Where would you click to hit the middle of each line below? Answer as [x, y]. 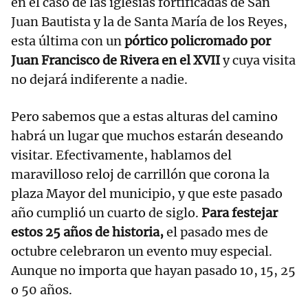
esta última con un [68, 41]
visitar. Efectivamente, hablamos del [121, 155]
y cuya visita [258, 60]
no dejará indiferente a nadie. [99, 80]
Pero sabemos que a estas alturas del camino [144, 117]
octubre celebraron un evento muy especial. [142, 252]
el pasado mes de [217, 232]
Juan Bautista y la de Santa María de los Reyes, [149, 22]
